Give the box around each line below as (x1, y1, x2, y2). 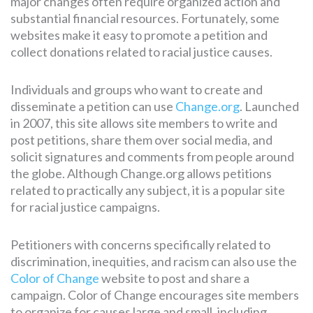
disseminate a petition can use (10, 99, 175, 115)
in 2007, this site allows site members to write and (10, 115, 277, 131)
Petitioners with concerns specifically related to (10, 237, 270, 253)
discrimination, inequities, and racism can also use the (10, 254, 297, 270)
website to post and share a (99, 270, 249, 286)
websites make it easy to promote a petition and (10, 27, 268, 43)
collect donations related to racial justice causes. (10, 44, 272, 60)
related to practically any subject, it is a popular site (10, 182, 285, 198)
